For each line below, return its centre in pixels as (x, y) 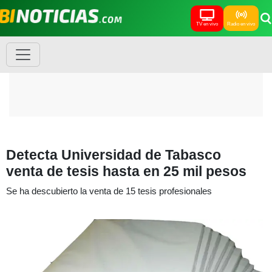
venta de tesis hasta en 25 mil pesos (126, 171)
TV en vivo (207, 24)
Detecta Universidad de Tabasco (114, 155)
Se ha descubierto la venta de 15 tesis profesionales (109, 191)
